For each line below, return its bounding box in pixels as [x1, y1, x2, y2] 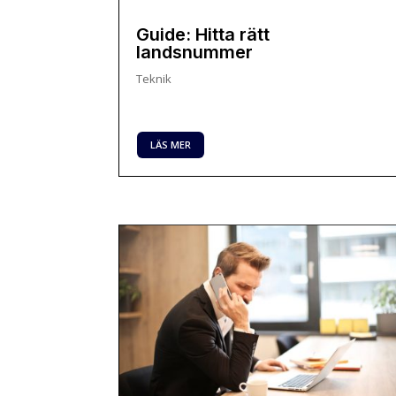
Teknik [136, 70, 172, 87]
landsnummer [136, 41, 254, 63]
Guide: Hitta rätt [136, 23, 270, 45]
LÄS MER [150, 137, 192, 151]
